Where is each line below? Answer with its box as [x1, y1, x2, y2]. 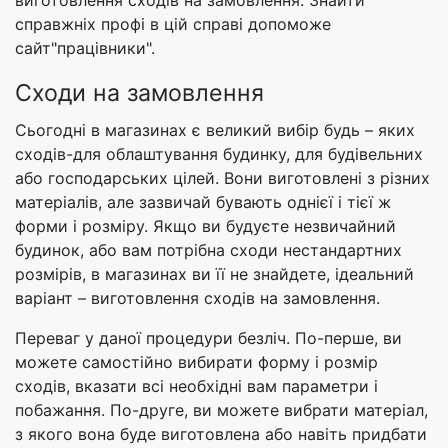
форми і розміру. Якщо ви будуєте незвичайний [15, 216, 396, 237]
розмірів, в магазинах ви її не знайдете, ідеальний [15, 264, 414, 285]
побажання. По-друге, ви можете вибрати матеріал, [15, 400, 428, 421]
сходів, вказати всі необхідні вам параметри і [15, 376, 378, 397]
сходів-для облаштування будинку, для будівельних [15, 144, 423, 165]
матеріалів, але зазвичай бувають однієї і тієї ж [15, 192, 391, 213]
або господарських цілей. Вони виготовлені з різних [15, 168, 430, 189]
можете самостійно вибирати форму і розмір [15, 352, 378, 373]
